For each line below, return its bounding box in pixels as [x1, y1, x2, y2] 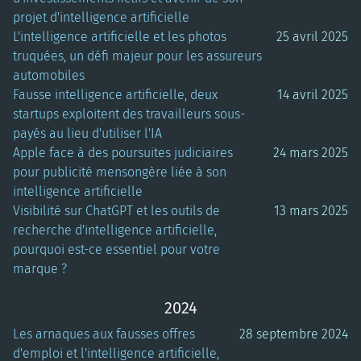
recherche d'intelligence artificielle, [13, 222, 217, 239]
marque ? [13, 261, 67, 277]
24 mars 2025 [273, 145, 348, 161]
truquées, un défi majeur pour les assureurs [13, 48, 262, 64]
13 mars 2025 [274, 203, 348, 219]
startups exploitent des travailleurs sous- [13, 106, 245, 122]
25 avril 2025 [276, 29, 348, 45]
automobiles [13, 68, 85, 84]
